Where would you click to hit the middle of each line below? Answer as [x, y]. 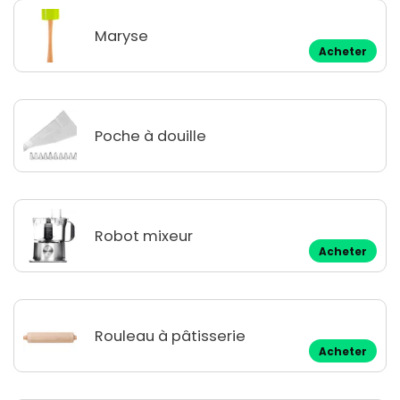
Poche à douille [150, 136]
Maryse [121, 36]
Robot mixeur [144, 236]
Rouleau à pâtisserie [170, 336]
